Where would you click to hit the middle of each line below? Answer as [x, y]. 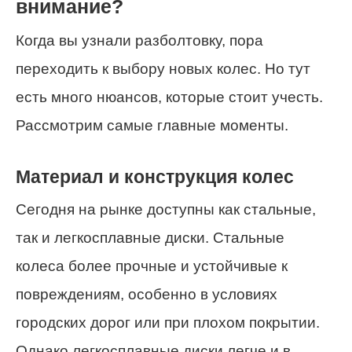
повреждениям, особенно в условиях [147, 294]
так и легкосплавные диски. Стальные [150, 237]
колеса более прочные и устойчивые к [152, 266]
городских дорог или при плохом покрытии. [168, 322]
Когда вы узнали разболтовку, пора [139, 41]
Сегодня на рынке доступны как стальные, [166, 209]
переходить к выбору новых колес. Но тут [163, 69]
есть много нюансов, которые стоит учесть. [169, 97]
